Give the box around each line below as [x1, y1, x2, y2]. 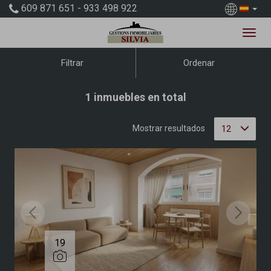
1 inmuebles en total [85, 91, 186, 103]
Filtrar [60, 57, 83, 68]
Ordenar [183, 57, 215, 68]
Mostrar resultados [132, 123, 205, 133]
